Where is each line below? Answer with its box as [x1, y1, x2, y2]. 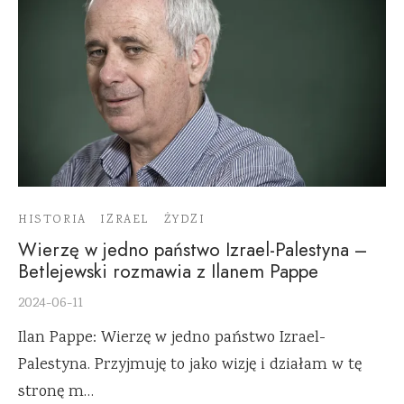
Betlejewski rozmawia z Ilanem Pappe [18, 258, 318, 286]
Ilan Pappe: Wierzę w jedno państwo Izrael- [18, 326, 326, 351]
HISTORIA [18, 211, 87, 230]
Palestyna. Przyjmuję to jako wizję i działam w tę [18, 353, 362, 378]
